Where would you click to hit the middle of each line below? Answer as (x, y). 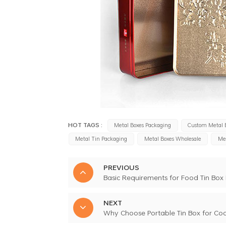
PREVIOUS (121, 167)
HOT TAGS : (85, 125)
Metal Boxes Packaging (143, 125)
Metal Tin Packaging (101, 138)
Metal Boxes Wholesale (173, 138)
